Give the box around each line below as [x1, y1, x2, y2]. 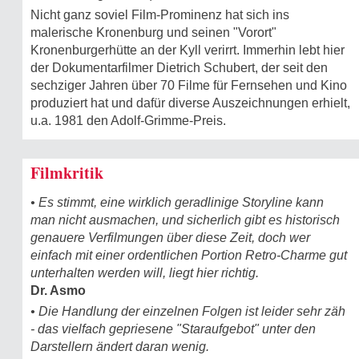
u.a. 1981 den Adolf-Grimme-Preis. [30, 113, 226, 127]
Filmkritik [30, 160, 103, 184]
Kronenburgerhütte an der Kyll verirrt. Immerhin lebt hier [30, 42, 345, 57]
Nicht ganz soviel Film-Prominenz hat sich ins [30, 7, 289, 22]
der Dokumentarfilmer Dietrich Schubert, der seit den [30, 60, 328, 75]
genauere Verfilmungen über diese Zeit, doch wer [30, 230, 310, 244]
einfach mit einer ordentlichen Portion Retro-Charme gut [30, 248, 347, 262]
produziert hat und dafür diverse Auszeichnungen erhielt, [30, 95, 350, 110]
